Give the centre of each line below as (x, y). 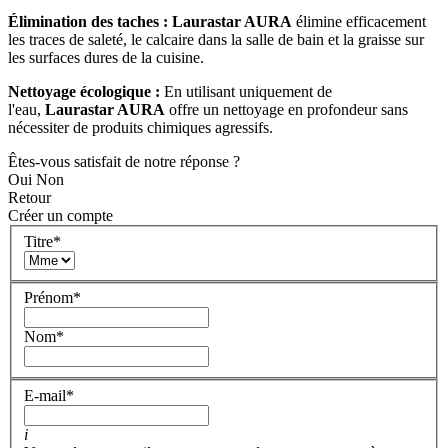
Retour (29, 198)
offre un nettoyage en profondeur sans (286, 110)
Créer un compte (60, 216)
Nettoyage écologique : (84, 92)
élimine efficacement (359, 22)
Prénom (48, 298)
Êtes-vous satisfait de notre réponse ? (124, 162)
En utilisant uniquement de (246, 92)
